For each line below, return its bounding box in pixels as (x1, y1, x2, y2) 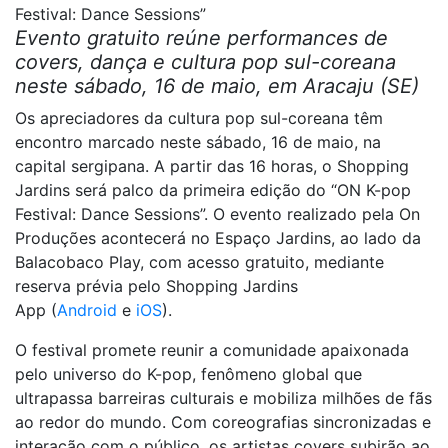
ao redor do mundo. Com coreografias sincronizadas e (15, 412, 431, 432)
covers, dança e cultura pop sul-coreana (15, 50, 396, 74)
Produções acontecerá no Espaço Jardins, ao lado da (15, 228, 421, 248)
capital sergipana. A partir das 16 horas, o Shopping (15, 156, 409, 176)
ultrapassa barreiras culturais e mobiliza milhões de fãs (15, 388, 432, 408)
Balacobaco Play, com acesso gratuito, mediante (15, 252, 384, 272)
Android (57, 300, 117, 320)
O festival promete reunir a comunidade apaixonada (15, 340, 409, 360)
